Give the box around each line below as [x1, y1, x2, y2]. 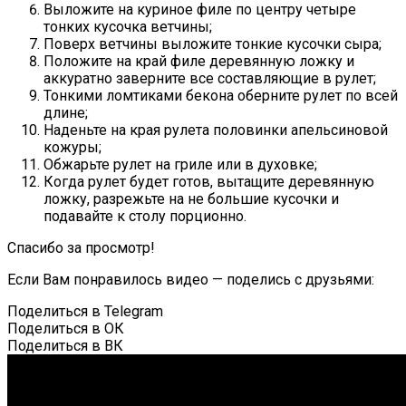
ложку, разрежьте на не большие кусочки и [43, 190, 339, 208]
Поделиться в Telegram [7, 303, 163, 321]
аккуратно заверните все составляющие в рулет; [43, 70, 376, 88]
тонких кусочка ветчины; [43, 18, 212, 36]
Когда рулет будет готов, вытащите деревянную [43, 173, 374, 191]
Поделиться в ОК [7, 320, 124, 338]
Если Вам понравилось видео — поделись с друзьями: [7, 271, 374, 289]
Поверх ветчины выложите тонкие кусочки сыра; [43, 35, 382, 53]
